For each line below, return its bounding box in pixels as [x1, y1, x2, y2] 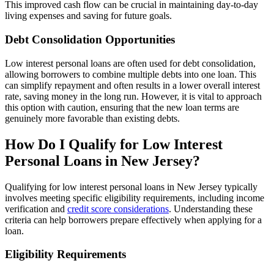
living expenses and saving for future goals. [5, 10, 172, 21]
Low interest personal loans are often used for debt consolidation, [5, 57, 256, 68]
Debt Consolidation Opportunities [5, 32, 175, 46]
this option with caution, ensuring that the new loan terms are [5, 102, 239, 113]
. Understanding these [169, 203, 253, 214]
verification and [5, 203, 67, 214]
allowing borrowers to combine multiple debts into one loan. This [5, 68, 256, 80]
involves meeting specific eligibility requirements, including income [5, 192, 264, 203]
